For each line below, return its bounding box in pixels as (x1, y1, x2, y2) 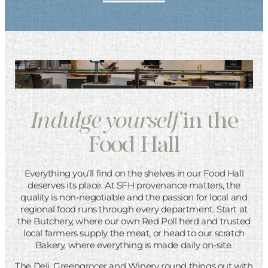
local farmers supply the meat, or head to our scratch (23, 227, 245, 239)
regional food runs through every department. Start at (20, 203, 248, 215)
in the (178, 104, 237, 135)
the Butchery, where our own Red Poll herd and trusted (17, 215, 251, 227)
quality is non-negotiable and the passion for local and (20, 191, 248, 203)
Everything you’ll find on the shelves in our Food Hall (24, 167, 244, 179)
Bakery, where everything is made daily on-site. (35, 239, 233, 251)
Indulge (31, 104, 100, 135)
